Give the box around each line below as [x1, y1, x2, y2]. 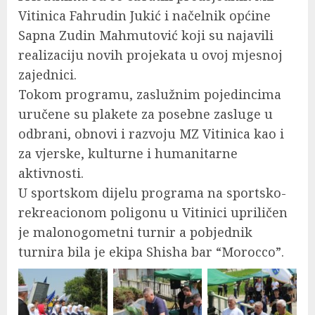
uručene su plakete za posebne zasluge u [18, 105, 273, 123]
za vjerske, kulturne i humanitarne [18, 145, 238, 162]
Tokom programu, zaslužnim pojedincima [18, 86, 281, 103]
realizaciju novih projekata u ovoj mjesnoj [18, 46, 283, 64]
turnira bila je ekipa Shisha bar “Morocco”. [18, 243, 284, 261]
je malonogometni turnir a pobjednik [18, 224, 252, 241]
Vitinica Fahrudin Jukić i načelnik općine [18, 7, 271, 25]
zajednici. [18, 66, 77, 84]
